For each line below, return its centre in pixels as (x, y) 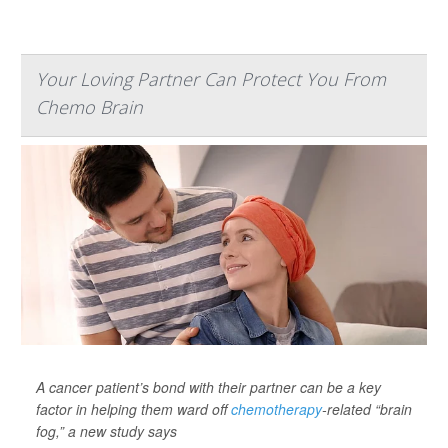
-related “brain (367, 408)
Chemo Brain (89, 106)
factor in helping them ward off (133, 408)
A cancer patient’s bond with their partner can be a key (208, 386)
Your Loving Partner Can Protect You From (211, 78)
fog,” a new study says (106, 430)
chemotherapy (276, 408)
